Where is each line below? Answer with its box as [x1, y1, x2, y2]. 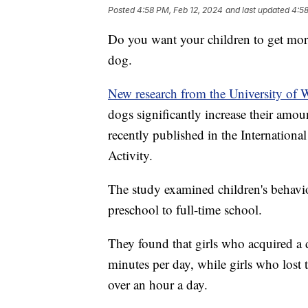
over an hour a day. [108, 276, 212, 294]
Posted [108, 5, 137, 16]
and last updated [225, 5, 289, 16]
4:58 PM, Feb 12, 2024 [137, 5, 223, 16]
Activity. [108, 146, 157, 164]
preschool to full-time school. [108, 201, 266, 219]
